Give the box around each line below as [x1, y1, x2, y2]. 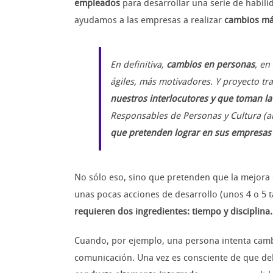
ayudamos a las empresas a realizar [74, 15, 224, 26]
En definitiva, [110, 59, 166, 71]
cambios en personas [166, 59, 255, 71]
